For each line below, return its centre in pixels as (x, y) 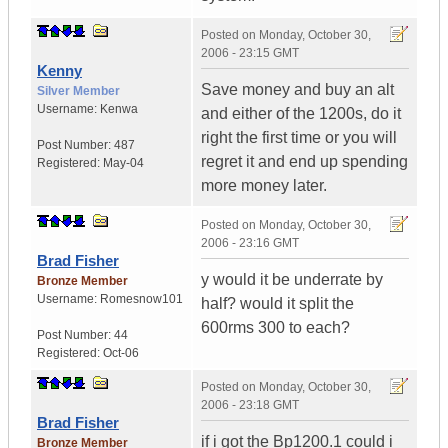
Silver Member (78, 91)
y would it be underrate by (292, 280)
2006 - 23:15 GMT (250, 53)
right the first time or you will (299, 138)
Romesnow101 (141, 299)
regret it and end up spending (304, 162)
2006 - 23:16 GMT (250, 243)
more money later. (264, 186)
